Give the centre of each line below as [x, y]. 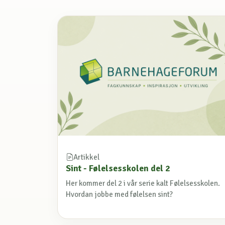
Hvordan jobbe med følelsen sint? [119, 194]
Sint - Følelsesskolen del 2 [118, 168]
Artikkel [86, 157]
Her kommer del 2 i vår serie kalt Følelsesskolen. [143, 183]
